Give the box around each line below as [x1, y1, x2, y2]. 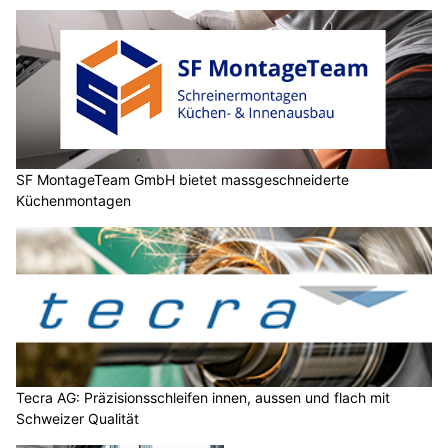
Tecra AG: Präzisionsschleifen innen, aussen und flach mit [16, 388, 390, 406]
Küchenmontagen [16, 192, 131, 210]
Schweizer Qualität [16, 409, 139, 427]
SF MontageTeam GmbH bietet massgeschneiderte [16, 171, 349, 189]
